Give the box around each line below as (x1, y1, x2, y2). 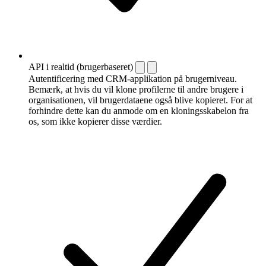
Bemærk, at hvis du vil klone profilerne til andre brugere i (28, 84, 243, 94)
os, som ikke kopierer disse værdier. (28, 116, 162, 126)
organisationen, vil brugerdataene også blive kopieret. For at (28, 94, 252, 105)
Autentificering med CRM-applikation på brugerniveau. (28, 73, 237, 84)
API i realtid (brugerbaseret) (28, 61, 133, 72)
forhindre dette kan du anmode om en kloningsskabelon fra (28, 105, 249, 116)
